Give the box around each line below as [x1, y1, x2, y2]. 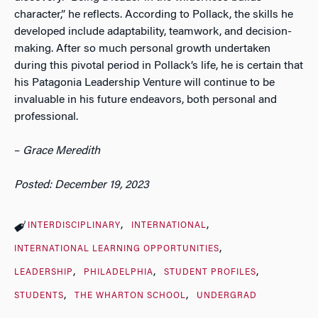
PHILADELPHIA [83, 268, 153, 277]
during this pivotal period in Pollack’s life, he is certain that [14, 60, 303, 72]
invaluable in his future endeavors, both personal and [14, 94, 277, 106]
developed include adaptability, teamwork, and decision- [14, 26, 292, 38]
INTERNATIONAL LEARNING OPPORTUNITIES [14, 244, 219, 253]
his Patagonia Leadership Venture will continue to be [14, 77, 275, 89]
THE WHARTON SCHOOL [74, 291, 186, 300]
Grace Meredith [23, 145, 100, 157]
